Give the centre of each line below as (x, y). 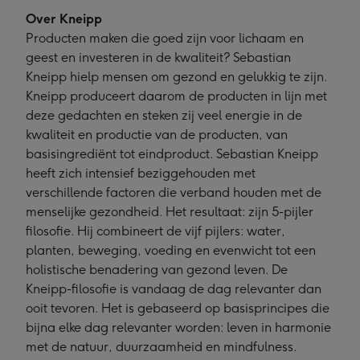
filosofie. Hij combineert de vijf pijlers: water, (155, 231)
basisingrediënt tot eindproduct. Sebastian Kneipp (172, 153)
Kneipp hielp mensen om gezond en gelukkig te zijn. (176, 76)
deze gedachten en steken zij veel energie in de (164, 115)
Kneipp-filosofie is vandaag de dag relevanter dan (174, 288)
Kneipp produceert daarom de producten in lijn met (176, 96)
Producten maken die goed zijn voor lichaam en (165, 38)
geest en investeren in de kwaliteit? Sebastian (158, 57)
